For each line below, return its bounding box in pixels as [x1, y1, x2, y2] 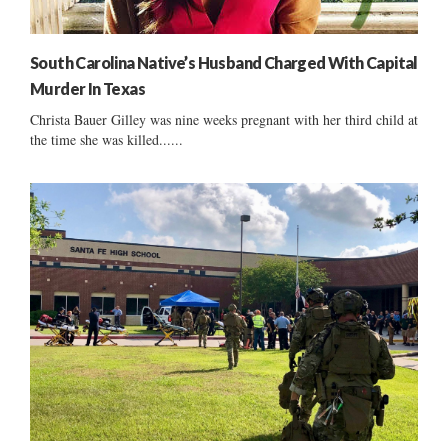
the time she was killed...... [30, 129, 183, 149]
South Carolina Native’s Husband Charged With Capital [30, 52, 418, 72]
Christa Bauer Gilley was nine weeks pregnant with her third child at [30, 109, 418, 129]
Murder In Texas [30, 78, 146, 98]
